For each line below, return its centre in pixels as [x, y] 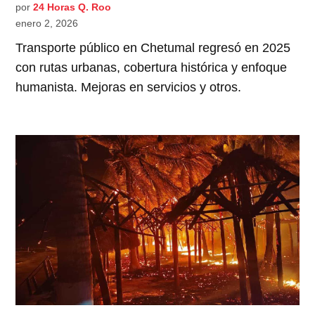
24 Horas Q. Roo [72, 7]
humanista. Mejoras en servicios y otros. [129, 88]
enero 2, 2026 [47, 24]
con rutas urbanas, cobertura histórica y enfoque [152, 68]
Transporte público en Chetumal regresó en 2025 [153, 48]
